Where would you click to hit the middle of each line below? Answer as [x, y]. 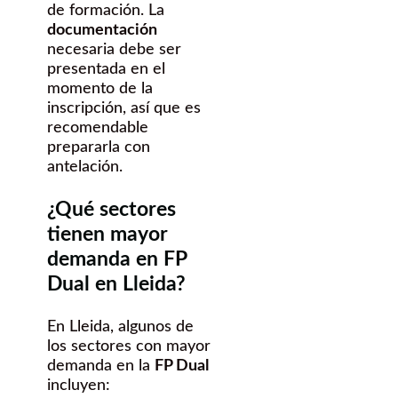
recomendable [98, 128]
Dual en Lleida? [116, 284]
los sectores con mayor [129, 347]
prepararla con [99, 148]
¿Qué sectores [111, 210]
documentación [102, 31]
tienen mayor [107, 235]
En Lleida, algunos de [120, 327]
